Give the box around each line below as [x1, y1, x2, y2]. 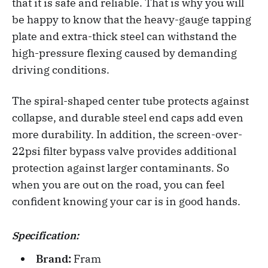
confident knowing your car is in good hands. [12, 194, 240, 208]
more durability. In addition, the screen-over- [12, 127, 242, 141]
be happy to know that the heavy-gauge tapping [12, 12, 251, 26]
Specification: [12, 229, 79, 242]
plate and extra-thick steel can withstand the [12, 29, 237, 43]
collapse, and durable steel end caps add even [12, 110, 243, 124]
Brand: [35, 251, 74, 266]
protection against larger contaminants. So [12, 160, 229, 175]
